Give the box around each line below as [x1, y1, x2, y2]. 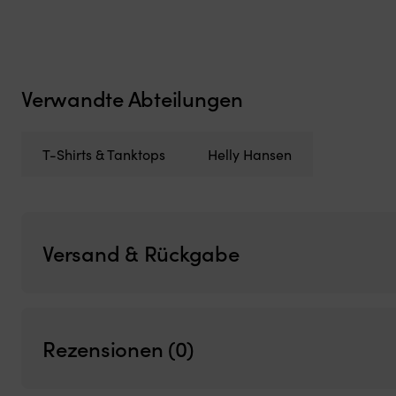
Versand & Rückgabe [42, 238, 240, 267]
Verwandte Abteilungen [21, 83, 243, 112]
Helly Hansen [208, 144, 292, 164]
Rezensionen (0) [42, 333, 194, 362]
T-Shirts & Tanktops [42, 144, 165, 164]
